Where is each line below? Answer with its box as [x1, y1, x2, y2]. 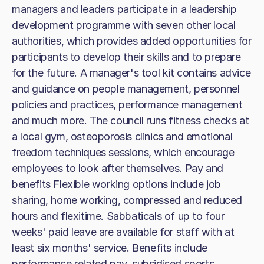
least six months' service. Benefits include [12, 242, 207, 254]
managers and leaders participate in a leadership [12, 3, 237, 15]
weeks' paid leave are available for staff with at [12, 226, 235, 238]
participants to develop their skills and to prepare [12, 51, 241, 63]
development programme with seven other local [12, 19, 236, 31]
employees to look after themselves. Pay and [12, 162, 223, 174]
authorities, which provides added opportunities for [12, 35, 252, 47]
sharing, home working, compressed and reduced [12, 194, 243, 206]
